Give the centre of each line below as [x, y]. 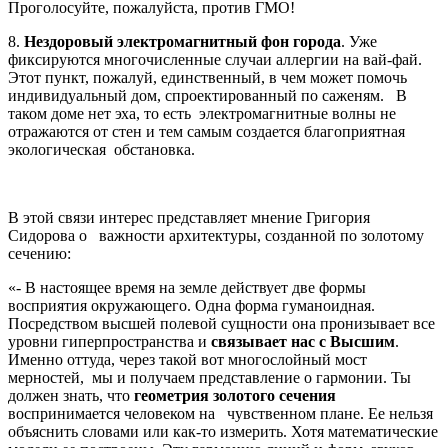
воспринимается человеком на [111, 413]
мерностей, [46, 377]
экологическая [57, 149]
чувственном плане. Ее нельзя [330, 413]
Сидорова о [47, 235]
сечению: [39, 253]
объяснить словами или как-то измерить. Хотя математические [223, 431]
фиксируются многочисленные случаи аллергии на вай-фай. [215, 59]
